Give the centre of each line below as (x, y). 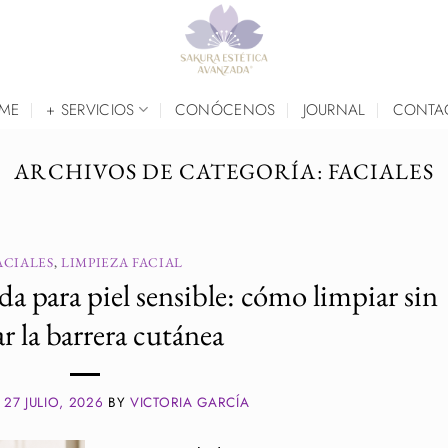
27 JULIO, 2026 (54, 402)
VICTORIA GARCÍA (190, 402)
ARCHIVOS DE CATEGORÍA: (171, 171)
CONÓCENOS (225, 109)
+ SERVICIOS (90, 109)
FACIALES (380, 171)
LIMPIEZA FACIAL (122, 261)
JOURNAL (334, 109)
